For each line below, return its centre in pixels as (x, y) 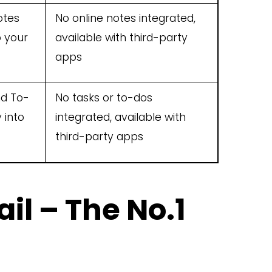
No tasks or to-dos (104, 98)
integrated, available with (121, 117)
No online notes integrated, (125, 19)
